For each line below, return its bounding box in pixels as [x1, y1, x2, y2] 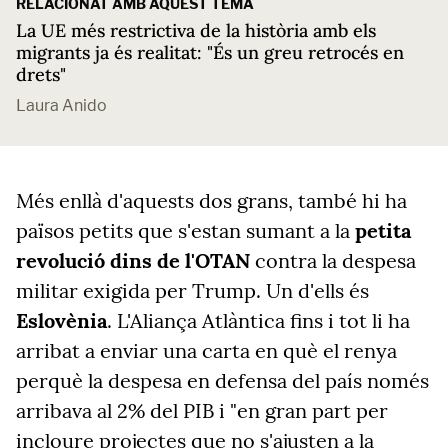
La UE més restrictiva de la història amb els [16, 19, 376, 42]
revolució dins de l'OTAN [16, 248, 250, 273]
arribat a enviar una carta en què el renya [16, 338, 397, 363]
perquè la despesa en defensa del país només [16, 368, 429, 393]
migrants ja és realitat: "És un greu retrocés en [16, 41, 404, 64]
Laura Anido [16, 96, 107, 115]
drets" [16, 63, 66, 86]
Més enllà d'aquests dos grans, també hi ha [16, 188, 407, 213]
